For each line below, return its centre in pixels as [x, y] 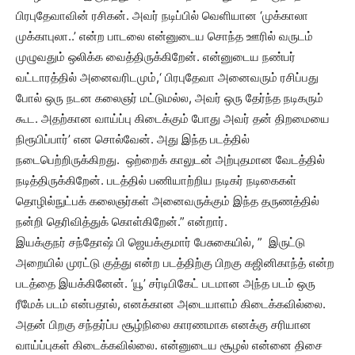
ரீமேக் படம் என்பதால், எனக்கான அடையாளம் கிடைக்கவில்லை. [171, 304]
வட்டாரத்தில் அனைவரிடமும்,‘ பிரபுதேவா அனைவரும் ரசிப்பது [167, 77]
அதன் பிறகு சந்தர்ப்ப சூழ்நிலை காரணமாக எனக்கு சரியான [164, 324]
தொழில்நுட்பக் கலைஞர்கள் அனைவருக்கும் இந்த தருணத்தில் [168, 201]
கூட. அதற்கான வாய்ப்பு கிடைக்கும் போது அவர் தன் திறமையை [173, 118]
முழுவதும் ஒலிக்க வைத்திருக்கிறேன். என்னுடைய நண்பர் [156, 57]
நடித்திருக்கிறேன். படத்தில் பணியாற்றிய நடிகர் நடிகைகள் [156, 180]
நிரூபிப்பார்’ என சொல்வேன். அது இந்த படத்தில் [133, 139]
